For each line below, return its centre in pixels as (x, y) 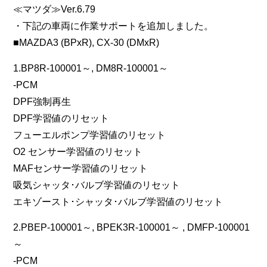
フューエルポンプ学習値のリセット (90, 135)
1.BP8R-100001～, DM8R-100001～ (91, 69)
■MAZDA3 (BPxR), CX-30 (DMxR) (86, 43)
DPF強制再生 (42, 102)
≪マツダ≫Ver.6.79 (55, 10)
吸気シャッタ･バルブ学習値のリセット (97, 185)
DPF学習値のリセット (61, 119)
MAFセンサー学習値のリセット (81, 169)
